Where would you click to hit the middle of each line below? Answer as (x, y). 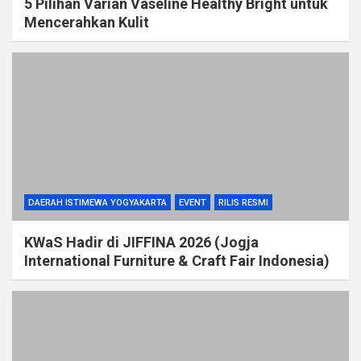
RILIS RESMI (243, 203)
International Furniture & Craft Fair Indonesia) (177, 261)
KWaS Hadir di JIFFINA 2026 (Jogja (141, 242)
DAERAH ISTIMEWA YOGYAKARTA (98, 203)
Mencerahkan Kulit (87, 22)
